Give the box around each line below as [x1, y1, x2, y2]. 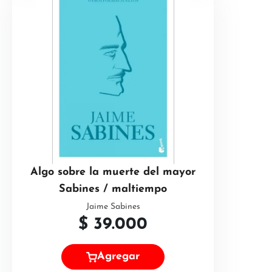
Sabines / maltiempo [59, 183, 167, 195]
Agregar [97, 251, 140, 263]
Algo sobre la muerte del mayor [30, 166, 195, 178]
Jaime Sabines [86, 202, 140, 211]
